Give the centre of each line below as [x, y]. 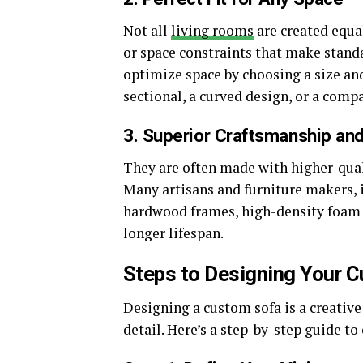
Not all [147, 30]
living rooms [212, 30]
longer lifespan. [173, 233]
